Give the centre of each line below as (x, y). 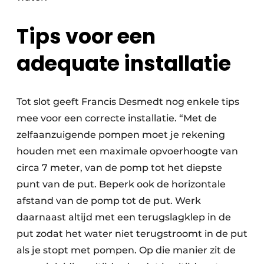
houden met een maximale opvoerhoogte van (127, 151)
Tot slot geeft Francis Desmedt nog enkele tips (128, 102)
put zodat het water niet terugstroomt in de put (132, 234)
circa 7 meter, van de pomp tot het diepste (119, 168)
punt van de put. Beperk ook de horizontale (121, 184)
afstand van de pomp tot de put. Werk (109, 201)
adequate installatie (124, 64)
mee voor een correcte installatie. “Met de (117, 118)
